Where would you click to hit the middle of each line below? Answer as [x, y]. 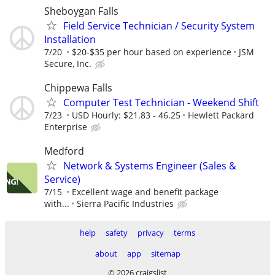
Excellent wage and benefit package [145, 192]
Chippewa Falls [78, 88]
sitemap [165, 254]
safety [117, 233]
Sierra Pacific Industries [125, 204]
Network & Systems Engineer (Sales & [150, 166]
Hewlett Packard [221, 115]
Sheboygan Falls [81, 11]
